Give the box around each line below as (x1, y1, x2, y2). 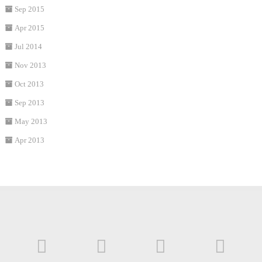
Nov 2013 (14, 61, 46, 70)
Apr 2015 (14, 23, 44, 33)
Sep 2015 (14, 5, 44, 14)
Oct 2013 (14, 80, 44, 89)
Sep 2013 (14, 98, 44, 108)
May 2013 (14, 117, 47, 126)
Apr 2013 (14, 136, 44, 145)
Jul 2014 (14, 42, 42, 51)
